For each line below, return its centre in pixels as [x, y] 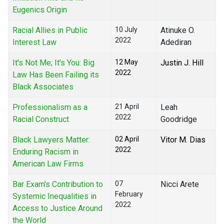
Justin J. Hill [182, 63]
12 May [126, 62]
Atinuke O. [178, 30]
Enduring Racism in [45, 152]
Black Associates [43, 87]
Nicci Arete [180, 184]
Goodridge [179, 119]
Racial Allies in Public [50, 30]
